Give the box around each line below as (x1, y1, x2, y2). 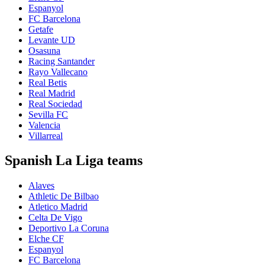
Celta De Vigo (28, 212, 82, 223)
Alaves (28, 180, 54, 191)
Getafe (28, 24, 53, 34)
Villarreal (28, 130, 63, 141)
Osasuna (28, 45, 60, 56)
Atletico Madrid (28, 202, 88, 212)
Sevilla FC (28, 109, 68, 119)
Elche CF (28, 234, 64, 244)
